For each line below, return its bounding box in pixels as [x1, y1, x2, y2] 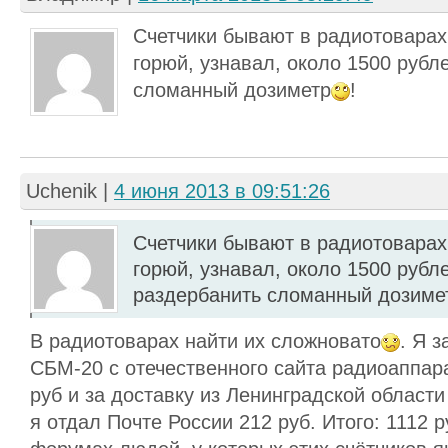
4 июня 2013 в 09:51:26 [114, 180, 330, 202]
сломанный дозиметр [133, 79, 331, 101]
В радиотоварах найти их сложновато [30, 330, 381, 352]
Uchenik [26, 180, 97, 202]
